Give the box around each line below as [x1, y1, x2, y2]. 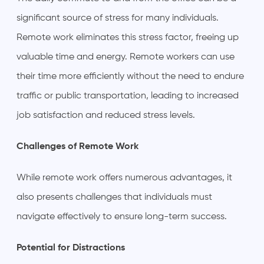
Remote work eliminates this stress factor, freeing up [16, 32, 239, 42]
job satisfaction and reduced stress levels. [16, 110, 195, 120]
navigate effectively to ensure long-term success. [16, 212, 227, 222]
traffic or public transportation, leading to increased [16, 91, 239, 101]
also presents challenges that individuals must [16, 192, 212, 202]
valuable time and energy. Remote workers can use [16, 52, 235, 62]
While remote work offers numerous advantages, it [16, 173, 232, 183]
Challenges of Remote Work [16, 141, 138, 151]
